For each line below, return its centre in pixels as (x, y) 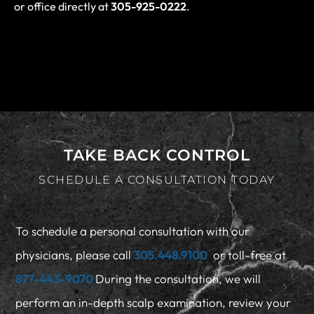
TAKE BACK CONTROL (157, 155)
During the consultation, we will (178, 278)
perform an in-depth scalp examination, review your (153, 302)
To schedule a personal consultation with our (133, 231)
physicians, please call (75, 254)
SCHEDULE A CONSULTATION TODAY (157, 179)
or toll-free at (247, 254)
